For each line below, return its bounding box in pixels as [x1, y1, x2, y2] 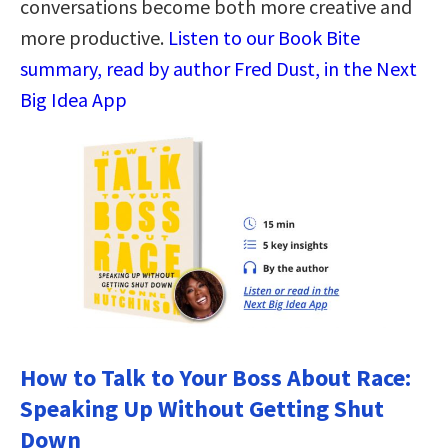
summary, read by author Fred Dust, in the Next [20, 55, 417, 81]
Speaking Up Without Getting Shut [20, 392, 384, 424]
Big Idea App [20, 86, 127, 112]
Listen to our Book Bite [168, 24, 360, 50]
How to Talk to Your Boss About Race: [20, 361, 411, 393]
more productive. [20, 24, 168, 50]
